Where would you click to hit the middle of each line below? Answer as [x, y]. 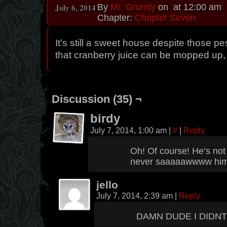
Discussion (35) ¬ [97, 99]
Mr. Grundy [133, 7]
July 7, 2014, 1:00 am [129, 130]
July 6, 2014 [75, 8]
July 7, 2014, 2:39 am [136, 196]
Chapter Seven [165, 18]
